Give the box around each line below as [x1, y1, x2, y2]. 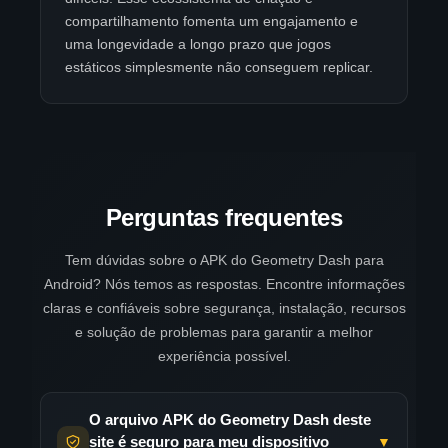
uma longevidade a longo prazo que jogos [65, 36, 331, 53]
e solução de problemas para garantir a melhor [75, 324, 373, 341]
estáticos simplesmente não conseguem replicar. [65, 59, 373, 76]
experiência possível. [157, 348, 291, 365]
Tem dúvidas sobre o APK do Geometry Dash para [64, 252, 384, 269]
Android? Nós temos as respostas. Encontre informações [43, 276, 405, 293]
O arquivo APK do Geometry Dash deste [89, 412, 371, 429]
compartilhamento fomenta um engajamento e [65, 13, 358, 30]
